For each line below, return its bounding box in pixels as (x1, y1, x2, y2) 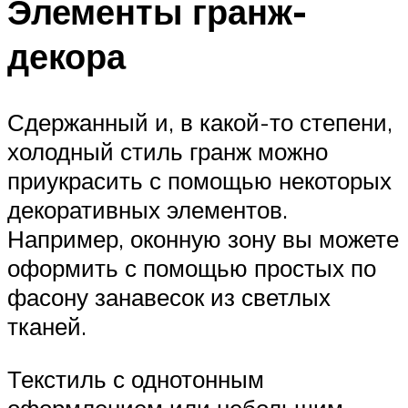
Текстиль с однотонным (7, 363, 264, 393)
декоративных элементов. (7, 194, 288, 224)
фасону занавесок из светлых (7, 281, 331, 311)
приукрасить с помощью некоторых (7, 165, 392, 195)
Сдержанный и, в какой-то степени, (7, 107, 393, 137)
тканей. (7, 311, 87, 341)
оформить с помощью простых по (7, 252, 376, 282)
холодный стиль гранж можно (7, 136, 328, 166)
